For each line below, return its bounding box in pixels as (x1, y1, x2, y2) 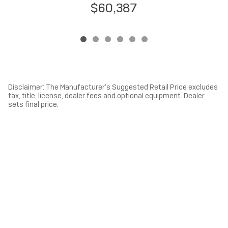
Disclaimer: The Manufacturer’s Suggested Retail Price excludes (8, 82, 218, 92)
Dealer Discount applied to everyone (11, 117, 128, 126)
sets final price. (8, 100, 59, 109)
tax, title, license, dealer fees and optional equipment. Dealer (8, 91, 205, 100)
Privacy (194, 198, 218, 207)
